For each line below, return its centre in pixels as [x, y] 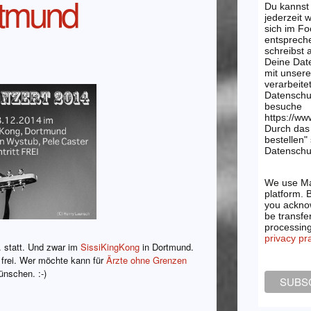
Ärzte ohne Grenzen [146, 260]
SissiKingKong [110, 247]
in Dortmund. [167, 247]
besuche [283, 107]
